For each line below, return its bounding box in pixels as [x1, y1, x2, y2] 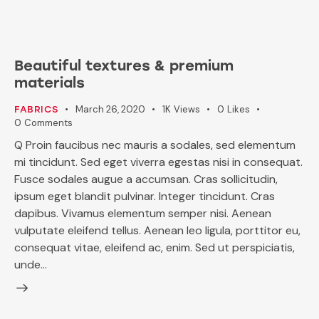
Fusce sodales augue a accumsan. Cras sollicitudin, [14, 171, 278, 187]
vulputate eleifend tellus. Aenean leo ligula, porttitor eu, [14, 222, 300, 238]
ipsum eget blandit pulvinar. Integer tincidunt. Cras [14, 188, 275, 204]
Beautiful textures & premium [14, 56, 234, 74]
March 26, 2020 [75, 103, 145, 115]
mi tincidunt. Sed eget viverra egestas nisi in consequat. [14, 154, 303, 169]
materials [14, 73, 85, 91]
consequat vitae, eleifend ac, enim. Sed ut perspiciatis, [14, 239, 295, 255]
